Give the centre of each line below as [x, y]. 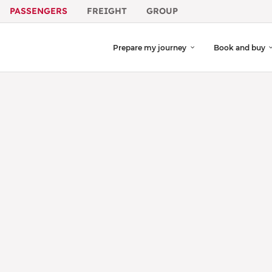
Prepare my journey [150, 47]
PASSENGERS [39, 11]
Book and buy [239, 47]
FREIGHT [107, 11]
